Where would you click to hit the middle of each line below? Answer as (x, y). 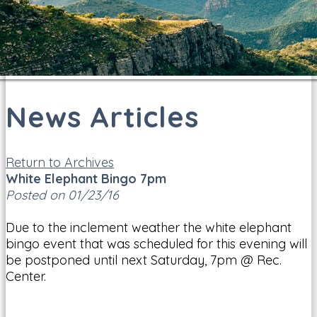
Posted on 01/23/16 (62, 195)
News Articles (102, 116)
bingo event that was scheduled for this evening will (156, 243)
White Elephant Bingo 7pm (86, 178)
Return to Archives (60, 162)
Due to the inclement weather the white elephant (149, 227)
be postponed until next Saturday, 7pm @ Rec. (144, 260)
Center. (26, 276)
